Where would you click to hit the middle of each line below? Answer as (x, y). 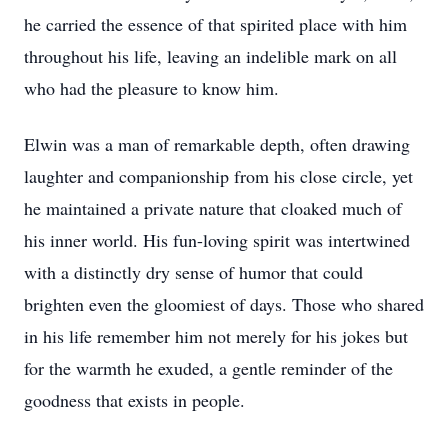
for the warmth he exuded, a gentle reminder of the (208, 368)
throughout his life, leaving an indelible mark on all (210, 56)
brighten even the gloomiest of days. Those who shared (224, 304)
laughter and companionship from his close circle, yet (218, 176)
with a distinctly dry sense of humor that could (193, 272)
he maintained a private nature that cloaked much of (213, 208)
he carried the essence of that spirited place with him (215, 24)
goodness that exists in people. (134, 400)
